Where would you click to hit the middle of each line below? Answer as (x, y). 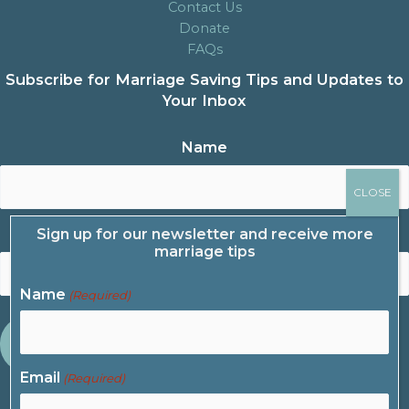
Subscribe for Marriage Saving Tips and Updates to (204, 79)
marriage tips (204, 252)
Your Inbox (204, 100)
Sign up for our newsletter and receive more (204, 234)
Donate (204, 28)
